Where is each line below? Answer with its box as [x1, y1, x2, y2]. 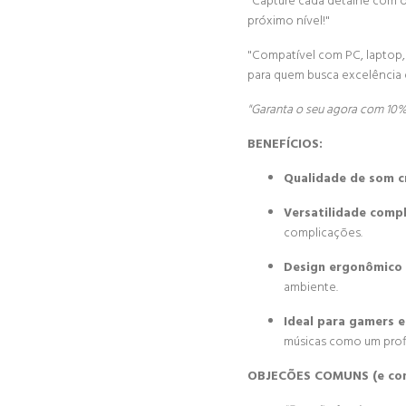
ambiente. [284, 277, 338, 298]
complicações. [284, 223, 362, 244]
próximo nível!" [247, 11, 330, 32]
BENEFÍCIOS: [247, 134, 323, 155]
